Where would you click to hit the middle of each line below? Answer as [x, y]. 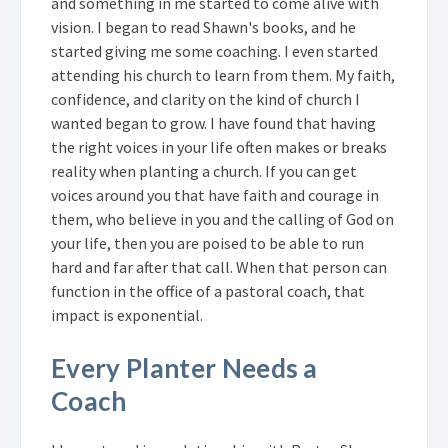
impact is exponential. [127, 314]
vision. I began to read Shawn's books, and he [203, 26]
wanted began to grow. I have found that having [213, 122]
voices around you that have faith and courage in [215, 194]
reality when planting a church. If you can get [204, 170]
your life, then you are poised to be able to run [207, 242]
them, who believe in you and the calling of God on [222, 218]
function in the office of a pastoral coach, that [208, 290]
